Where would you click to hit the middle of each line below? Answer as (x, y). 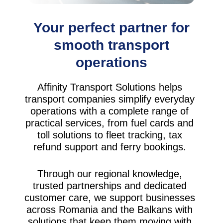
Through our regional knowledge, (110, 173)
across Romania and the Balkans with (110, 209)
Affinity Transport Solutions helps (110, 87)
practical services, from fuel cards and (110, 123)
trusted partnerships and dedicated (110, 185)
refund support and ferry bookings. (110, 147)
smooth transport (111, 45)
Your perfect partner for (111, 27)
